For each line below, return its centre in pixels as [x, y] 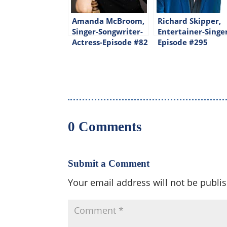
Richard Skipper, [190, 21]
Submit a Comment [109, 163]
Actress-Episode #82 [110, 42]
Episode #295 [183, 42]
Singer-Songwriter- [108, 31]
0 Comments [105, 126]
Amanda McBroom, [108, 21]
